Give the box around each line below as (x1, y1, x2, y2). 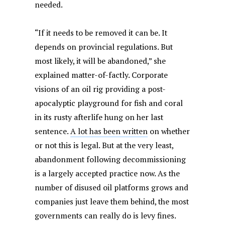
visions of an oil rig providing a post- (35, 83, 166, 94)
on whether (148, 126, 190, 137)
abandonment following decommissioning (35, 154, 186, 165)
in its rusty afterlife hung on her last (35, 111, 164, 123)
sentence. (35, 126, 71, 137)
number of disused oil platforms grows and (35, 182, 189, 193)
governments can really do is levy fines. (35, 210, 177, 221)
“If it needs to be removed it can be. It (35, 27, 168, 38)
